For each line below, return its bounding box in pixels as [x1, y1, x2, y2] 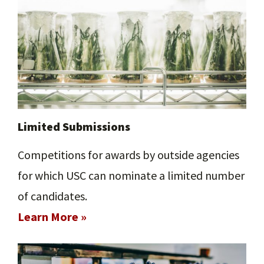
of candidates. [17, 189, 87, 204]
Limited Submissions [17, 119, 130, 134]
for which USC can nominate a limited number [17, 168, 245, 183]
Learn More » [17, 209, 87, 225]
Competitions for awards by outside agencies [17, 147, 239, 163]
